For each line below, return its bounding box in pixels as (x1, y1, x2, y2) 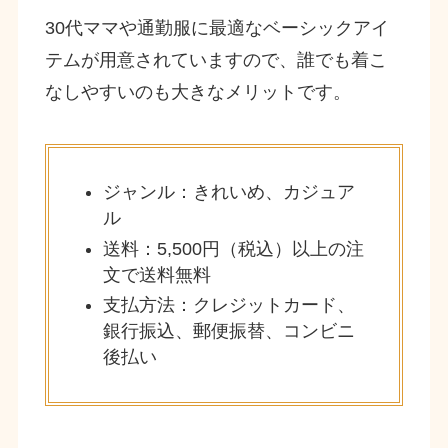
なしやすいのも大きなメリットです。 (44, 82, 351, 103)
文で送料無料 (102, 264, 211, 285)
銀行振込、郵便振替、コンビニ (102, 321, 355, 342)
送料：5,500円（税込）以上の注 (102, 238, 364, 259)
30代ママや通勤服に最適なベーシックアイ (44, 18, 389, 39)
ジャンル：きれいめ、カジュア (102, 182, 355, 203)
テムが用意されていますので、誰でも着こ (44, 50, 387, 71)
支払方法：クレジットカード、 (102, 295, 355, 316)
